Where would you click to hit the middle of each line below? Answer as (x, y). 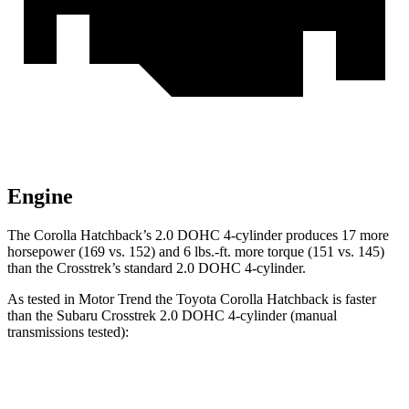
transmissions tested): (68, 332)
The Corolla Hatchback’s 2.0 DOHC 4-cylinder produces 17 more (198, 236)
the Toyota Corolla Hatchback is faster (264, 299)
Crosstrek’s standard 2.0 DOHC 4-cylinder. (181, 268)
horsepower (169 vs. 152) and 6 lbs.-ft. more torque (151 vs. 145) (196, 252)
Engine (40, 197)
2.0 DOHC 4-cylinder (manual (246, 316)
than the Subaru (54, 316)
